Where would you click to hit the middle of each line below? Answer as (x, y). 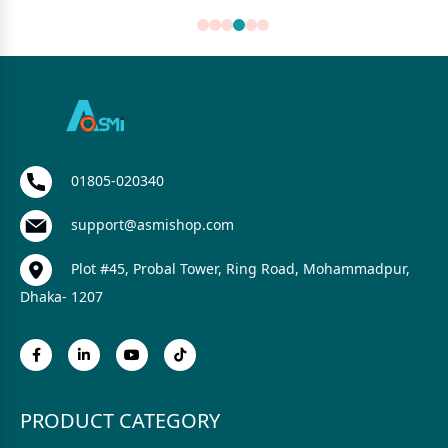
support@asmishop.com (150, 224)
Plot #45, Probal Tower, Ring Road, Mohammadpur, (238, 268)
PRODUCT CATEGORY (120, 420)
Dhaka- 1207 (61, 296)
